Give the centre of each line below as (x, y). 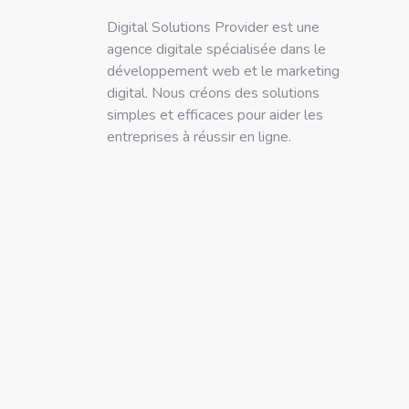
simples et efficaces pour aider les (215, 115)
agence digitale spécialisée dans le (216, 49)
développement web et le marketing (223, 71)
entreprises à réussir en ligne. (199, 137)
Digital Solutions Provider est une (213, 27)
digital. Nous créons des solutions (213, 93)
